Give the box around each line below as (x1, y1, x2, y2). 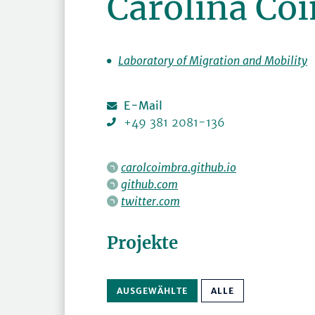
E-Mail (124, 98, 162, 113)
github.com (121, 177, 178, 192)
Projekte (107, 232, 178, 255)
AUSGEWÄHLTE (117, 285, 188, 297)
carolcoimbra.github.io (121, 160, 236, 175)
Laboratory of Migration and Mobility (118, 53, 307, 68)
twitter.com (121, 194, 180, 209)
